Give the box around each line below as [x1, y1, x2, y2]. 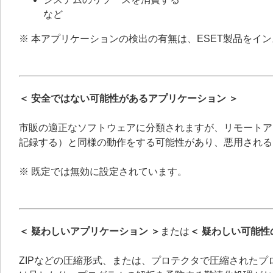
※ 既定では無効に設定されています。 [19, 166, 187, 177]
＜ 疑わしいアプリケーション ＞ [19, 226, 160, 236]
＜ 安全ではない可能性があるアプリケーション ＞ [19, 93, 238, 104]
